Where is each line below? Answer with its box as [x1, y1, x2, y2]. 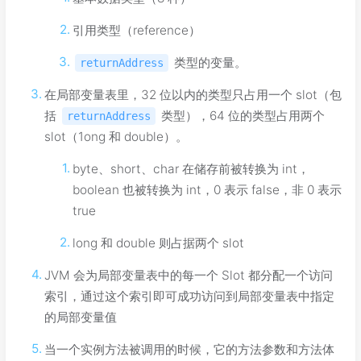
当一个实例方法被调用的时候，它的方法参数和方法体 [44, 342, 335, 358]
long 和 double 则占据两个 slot [72, 235, 244, 251]
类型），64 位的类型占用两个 [158, 108, 326, 124]
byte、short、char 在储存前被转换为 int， [72, 161, 309, 177]
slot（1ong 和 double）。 [44, 129, 189, 145]
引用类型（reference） [72, 23, 201, 39]
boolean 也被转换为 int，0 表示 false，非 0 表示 [72, 182, 342, 198]
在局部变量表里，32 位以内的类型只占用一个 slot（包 [44, 87, 342, 103]
